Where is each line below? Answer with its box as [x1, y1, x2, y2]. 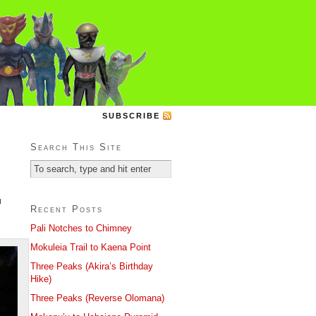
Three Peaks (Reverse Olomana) [30, 292, 164, 303]
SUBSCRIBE [102, 111, 160, 120]
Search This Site [30, 141, 122, 152]
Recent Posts [30, 203, 103, 214]
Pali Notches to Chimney [30, 222, 132, 233]
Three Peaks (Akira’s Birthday [30, 260, 153, 272]
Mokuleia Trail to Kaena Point [30, 241, 151, 253]
